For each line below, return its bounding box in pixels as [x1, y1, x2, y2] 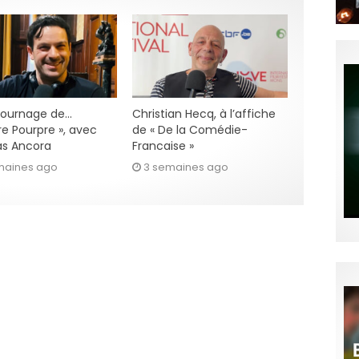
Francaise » [131, 137, 194, 154]
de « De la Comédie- [131, 121, 248, 138]
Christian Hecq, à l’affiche [131, 105, 276, 122]
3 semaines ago [143, 159, 228, 175]
